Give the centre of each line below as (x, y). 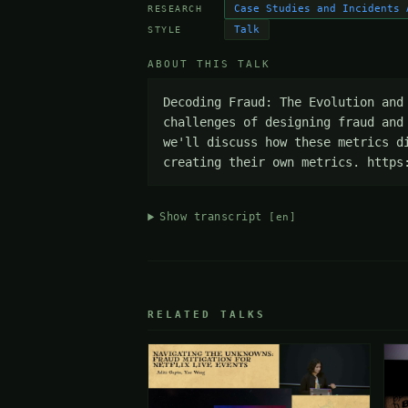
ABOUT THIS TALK (209, 65)
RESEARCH (175, 8)
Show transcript (214, 217)
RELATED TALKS (207, 315)
